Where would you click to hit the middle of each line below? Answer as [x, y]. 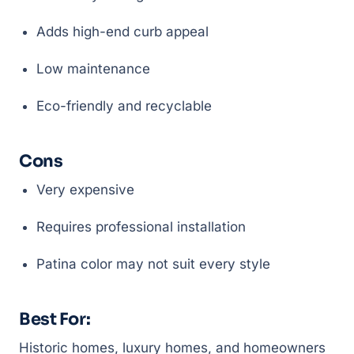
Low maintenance [93, 69]
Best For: [55, 319]
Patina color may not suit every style [153, 264]
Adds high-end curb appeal [122, 32]
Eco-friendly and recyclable [124, 106]
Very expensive [85, 190]
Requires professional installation [141, 227]
